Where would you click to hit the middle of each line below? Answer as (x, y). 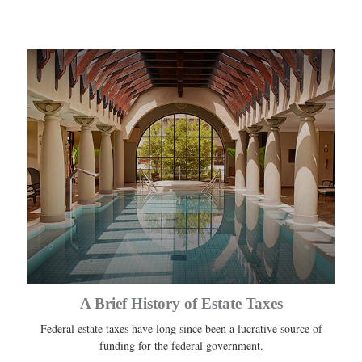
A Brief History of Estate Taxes (181, 304)
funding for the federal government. (181, 346)
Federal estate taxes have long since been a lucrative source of (181, 329)
